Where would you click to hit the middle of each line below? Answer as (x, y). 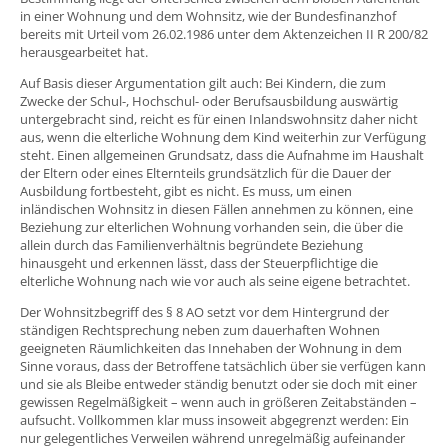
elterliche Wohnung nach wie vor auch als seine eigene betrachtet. (215, 280)
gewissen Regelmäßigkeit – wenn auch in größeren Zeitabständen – (218, 401)
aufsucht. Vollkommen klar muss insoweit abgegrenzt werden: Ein (214, 419)
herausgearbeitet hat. (84, 51)
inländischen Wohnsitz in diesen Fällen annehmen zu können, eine (216, 208)
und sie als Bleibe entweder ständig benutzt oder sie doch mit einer (218, 383)
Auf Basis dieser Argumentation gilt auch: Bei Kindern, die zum (203, 82)
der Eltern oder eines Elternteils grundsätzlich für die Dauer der (205, 172)
